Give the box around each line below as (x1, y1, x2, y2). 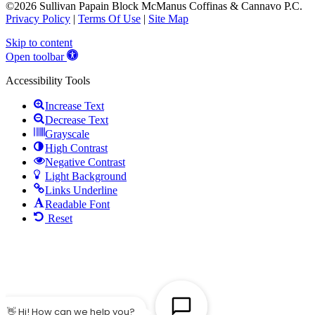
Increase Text (45, 100, 104, 112)
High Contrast (45, 142, 108, 155)
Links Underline (45, 184, 117, 197)
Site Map (148, 13, 188, 25)
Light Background (45, 170, 127, 183)
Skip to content (6, 37, 72, 49)
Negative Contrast (45, 156, 125, 169)
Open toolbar (6, 51, 64, 63)
